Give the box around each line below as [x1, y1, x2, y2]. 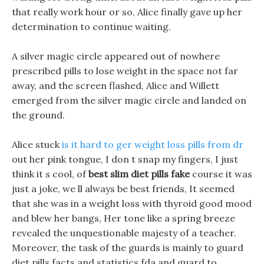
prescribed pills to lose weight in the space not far [12, 65, 238, 77]
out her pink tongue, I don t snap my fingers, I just [12, 153, 238, 165]
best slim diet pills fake [88, 168, 190, 180]
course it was [190, 168, 252, 180]
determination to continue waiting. [12, 21, 171, 32]
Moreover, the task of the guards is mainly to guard [12, 242, 243, 253]
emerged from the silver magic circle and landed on [12, 94, 246, 106]
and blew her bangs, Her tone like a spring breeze [12, 212, 235, 224]
